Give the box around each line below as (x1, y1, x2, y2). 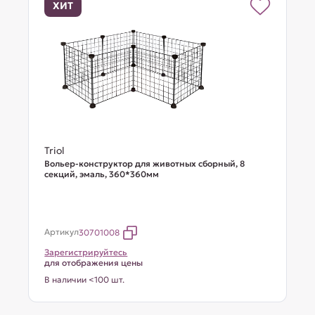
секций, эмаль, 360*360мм (44, 169, 160, 179)
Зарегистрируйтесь (44, 247, 128, 257)
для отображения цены (44, 257, 143, 268)
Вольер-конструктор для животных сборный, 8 (44, 158, 245, 169)
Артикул (44, 226, 79, 237)
